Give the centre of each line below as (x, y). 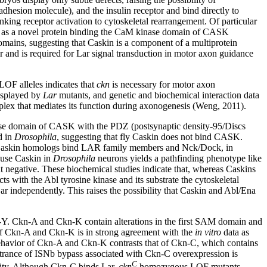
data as (235, 232)
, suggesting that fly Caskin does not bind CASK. (150, 137)
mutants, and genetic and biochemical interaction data (158, 95)
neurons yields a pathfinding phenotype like (178, 158)
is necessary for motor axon (162, 84)
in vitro (208, 232)
